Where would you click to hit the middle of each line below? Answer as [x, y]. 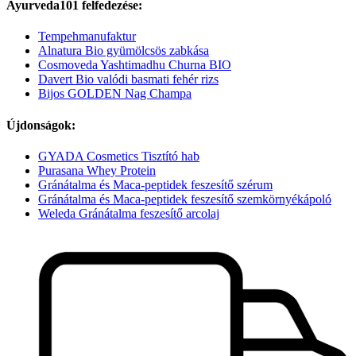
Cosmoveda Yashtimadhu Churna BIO [135, 65]
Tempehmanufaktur [87, 37]
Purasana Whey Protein [97, 170]
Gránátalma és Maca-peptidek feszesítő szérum [155, 184]
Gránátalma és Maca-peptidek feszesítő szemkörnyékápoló [185, 199]
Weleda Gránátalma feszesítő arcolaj [129, 213]
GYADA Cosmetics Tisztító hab [119, 156]
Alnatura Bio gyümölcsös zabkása [124, 51]
